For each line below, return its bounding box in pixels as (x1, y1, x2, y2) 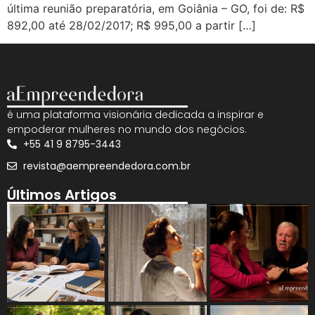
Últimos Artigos (7, 184, 117, 205)
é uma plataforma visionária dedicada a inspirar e (7, 107, 264, 122)
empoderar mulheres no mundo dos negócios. (7, 122, 247, 136)
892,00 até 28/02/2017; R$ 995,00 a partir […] (7, 18, 256, 32)
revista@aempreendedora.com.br (22, 158, 191, 173)
